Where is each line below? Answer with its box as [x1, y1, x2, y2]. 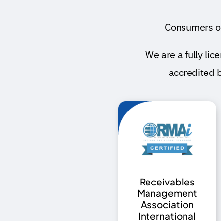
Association [140, 198, 194, 211]
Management [137, 187, 197, 199]
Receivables [139, 176, 195, 188]
